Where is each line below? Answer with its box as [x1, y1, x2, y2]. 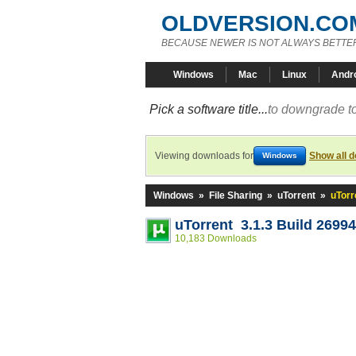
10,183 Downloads [175, 233, 257, 244]
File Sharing [209, 190, 262, 201]
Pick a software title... [149, 103, 268, 116]
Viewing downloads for [155, 150, 253, 161]
